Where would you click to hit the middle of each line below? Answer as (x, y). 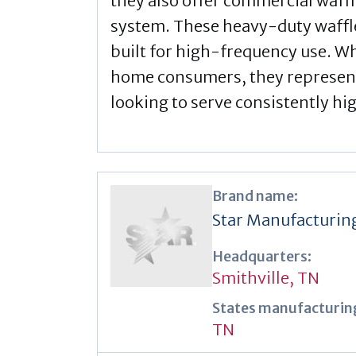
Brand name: (255, 195)
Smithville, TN (266, 277)
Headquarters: (262, 256)
